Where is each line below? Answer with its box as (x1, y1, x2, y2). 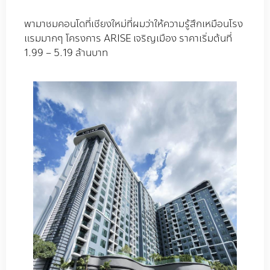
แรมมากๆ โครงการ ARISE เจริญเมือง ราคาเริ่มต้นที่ (24, 31, 232, 46)
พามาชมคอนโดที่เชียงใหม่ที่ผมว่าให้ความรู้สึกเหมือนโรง (24, 16, 243, 32)
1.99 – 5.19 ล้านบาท (24, 45, 108, 61)
